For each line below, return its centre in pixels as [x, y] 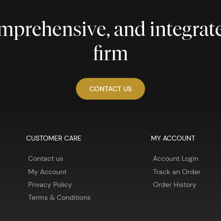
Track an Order [177, 171]
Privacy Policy [50, 184]
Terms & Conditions [59, 197]
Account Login [175, 159]
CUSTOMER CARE [54, 138]
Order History [174, 184]
